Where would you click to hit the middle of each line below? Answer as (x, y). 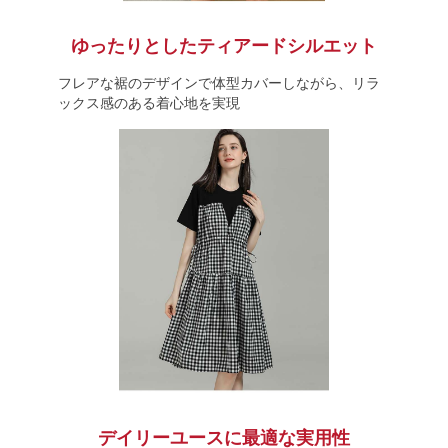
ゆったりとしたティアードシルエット (224, 46)
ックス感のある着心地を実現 (148, 103)
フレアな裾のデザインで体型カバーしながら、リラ (218, 83)
